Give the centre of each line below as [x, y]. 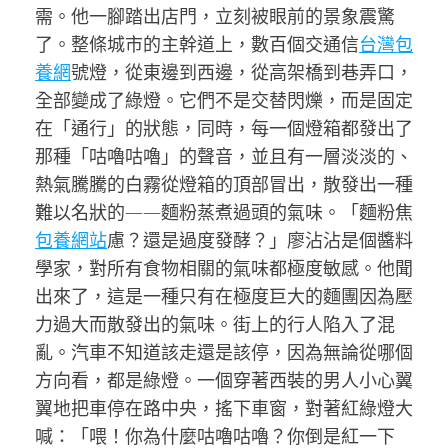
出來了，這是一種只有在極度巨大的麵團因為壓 [224, 296]
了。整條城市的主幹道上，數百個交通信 [197, 44]
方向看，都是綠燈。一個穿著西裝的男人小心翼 [224, 380]
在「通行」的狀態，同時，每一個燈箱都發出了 [224, 128]
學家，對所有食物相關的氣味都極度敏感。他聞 [224, 268]
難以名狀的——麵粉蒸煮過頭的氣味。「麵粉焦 [224, 212]
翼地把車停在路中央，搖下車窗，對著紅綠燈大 [224, 408]
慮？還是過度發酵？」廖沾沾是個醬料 [260, 240]
